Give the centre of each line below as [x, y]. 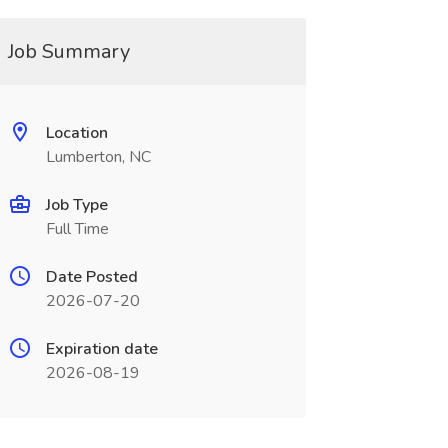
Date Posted [91, 277]
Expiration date [101, 349]
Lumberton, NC [98, 157]
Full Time [77, 229]
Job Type [76, 205]
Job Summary [68, 51]
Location [76, 133]
